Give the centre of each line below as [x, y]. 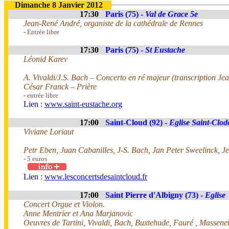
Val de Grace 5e [171, 14]
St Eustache [165, 50]
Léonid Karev [45, 59]
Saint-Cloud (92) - [137, 122]
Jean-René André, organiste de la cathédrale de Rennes [113, 23]
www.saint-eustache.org [83, 104]
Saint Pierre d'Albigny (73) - [155, 195]
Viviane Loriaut [49, 132]
